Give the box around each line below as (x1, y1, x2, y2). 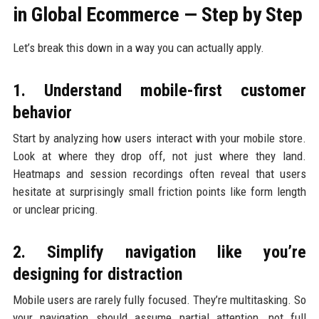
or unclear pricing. (12, 202, 98, 217)
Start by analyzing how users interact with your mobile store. (12, 131, 307, 146)
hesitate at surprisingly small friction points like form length (12, 184, 307, 199)
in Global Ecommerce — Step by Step (12, 3, 303, 27)
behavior (12, 103, 72, 123)
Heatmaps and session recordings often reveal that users (12, 167, 307, 182)
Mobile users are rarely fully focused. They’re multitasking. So (12, 293, 307, 308)
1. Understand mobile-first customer (12, 80, 307, 101)
